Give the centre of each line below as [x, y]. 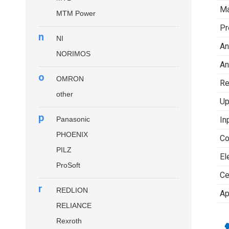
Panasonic [73, 119]
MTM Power [76, 13]
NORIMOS [73, 54]
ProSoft [68, 165]
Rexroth [69, 221]
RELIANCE [74, 205]
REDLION [72, 190]
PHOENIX [72, 134]
